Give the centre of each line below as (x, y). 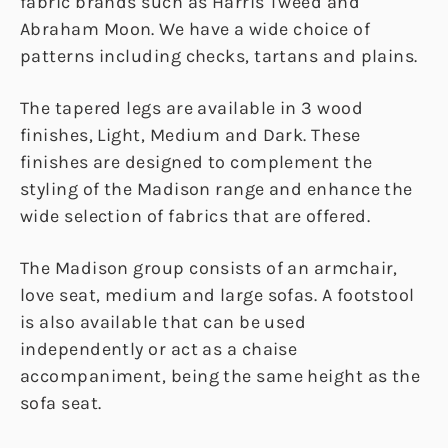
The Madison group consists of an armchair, (209, 268)
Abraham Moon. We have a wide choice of (195, 29)
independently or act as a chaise (159, 349)
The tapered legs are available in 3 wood (192, 108)
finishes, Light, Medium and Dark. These (190, 135)
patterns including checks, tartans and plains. (219, 56)
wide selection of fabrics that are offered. (195, 216)
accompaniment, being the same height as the (220, 376)
